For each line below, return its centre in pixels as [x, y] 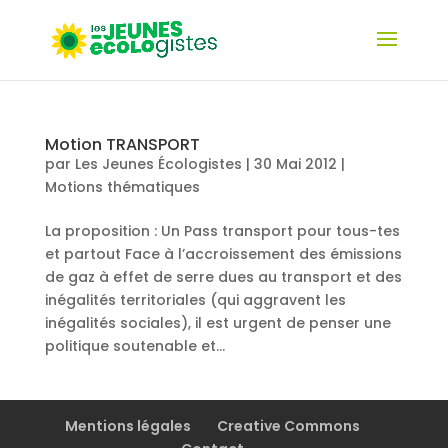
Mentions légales [128, 426]
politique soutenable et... [134, 346]
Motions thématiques [122, 187]
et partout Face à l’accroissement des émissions [223, 254]
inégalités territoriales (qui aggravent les [195, 300]
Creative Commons [289, 426]
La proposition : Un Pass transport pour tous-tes [222, 231]
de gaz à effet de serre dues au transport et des [223, 277]
